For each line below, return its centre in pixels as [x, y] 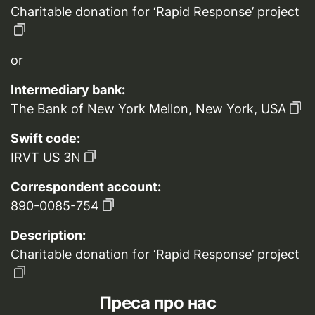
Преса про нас [157, 303]
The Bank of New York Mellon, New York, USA [148, 109]
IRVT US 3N [46, 157]
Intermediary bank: [68, 90]
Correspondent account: [86, 187]
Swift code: [45, 138]
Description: [48, 235]
